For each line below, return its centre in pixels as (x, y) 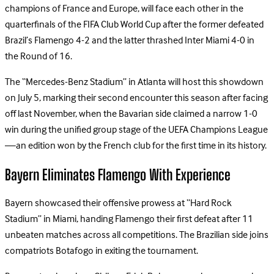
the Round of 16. (39, 57)
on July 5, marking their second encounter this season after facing (136, 98)
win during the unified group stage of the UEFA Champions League (136, 130)
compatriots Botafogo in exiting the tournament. (102, 252)
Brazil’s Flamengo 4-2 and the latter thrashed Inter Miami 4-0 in (130, 41)
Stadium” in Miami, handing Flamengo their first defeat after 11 (129, 220)
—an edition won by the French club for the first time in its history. (136, 146)
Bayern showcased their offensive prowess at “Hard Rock (118, 204)
